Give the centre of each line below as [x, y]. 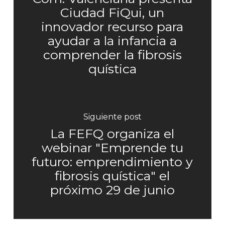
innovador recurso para [113, 26]
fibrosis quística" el [113, 176]
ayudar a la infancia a [113, 40]
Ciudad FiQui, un [113, 12]
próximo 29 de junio [112, 190]
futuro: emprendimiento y [113, 161]
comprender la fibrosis [112, 54]
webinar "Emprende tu [112, 147]
